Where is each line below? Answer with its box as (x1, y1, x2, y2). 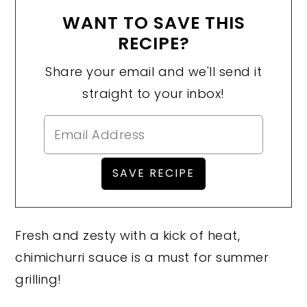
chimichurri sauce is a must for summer (15, 248, 269, 266)
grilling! (15, 270, 66, 288)
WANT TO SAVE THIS (62, 10, 245, 35)
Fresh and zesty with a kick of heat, (15, 226, 241, 244)
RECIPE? (117, 31, 190, 56)
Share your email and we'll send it (45, 62, 262, 80)
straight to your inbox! (82, 84, 225, 102)
